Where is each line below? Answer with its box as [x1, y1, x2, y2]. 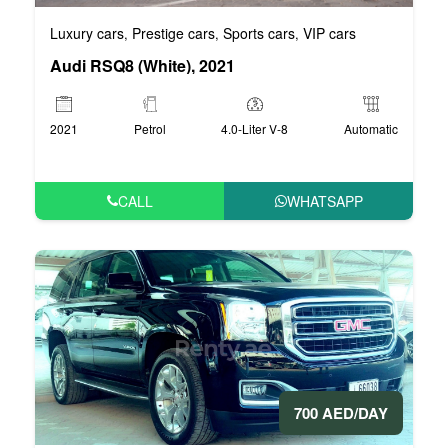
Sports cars [223, 22, 295, 43]
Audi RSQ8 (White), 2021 [50, 53, 235, 77]
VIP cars [303, 22, 356, 43]
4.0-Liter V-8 [221, 119, 289, 137]
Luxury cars [50, 22, 124, 43]
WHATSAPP [286, 190, 363, 211]
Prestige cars [132, 22, 215, 43]
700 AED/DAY [294, 401, 388, 424]
